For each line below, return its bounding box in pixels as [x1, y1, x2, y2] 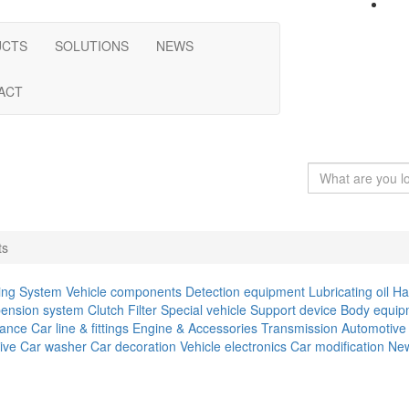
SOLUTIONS [55, 37, 129, 55]
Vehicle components [66, 282, 182, 300]
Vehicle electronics [180, 337, 287, 355]
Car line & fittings [31, 319, 129, 337]
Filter [128, 300, 157, 319]
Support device [250, 300, 337, 319]
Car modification [290, 337, 384, 355]
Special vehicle [161, 300, 246, 319]
